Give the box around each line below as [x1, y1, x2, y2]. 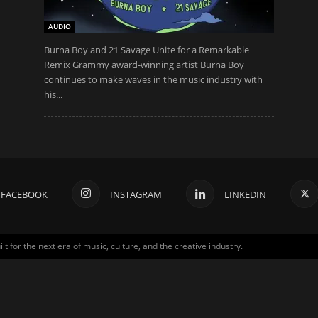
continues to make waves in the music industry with [44, 73, 263, 86]
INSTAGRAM [110, 188, 162, 201]
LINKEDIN [224, 188, 266, 201]
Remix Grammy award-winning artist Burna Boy [44, 58, 244, 71]
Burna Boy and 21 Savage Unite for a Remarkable [44, 43, 249, 56]
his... [44, 88, 62, 101]
